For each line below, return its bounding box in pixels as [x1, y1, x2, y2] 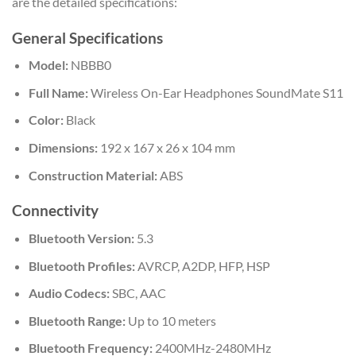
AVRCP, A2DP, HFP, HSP [134, 257, 270, 273]
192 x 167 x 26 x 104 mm [97, 139, 235, 155]
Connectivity [12, 201, 99, 220]
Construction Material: [28, 167, 157, 183]
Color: [28, 112, 64, 128]
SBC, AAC [109, 285, 166, 301]
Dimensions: [28, 139, 98, 155]
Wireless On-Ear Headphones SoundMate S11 [87, 84, 343, 100]
